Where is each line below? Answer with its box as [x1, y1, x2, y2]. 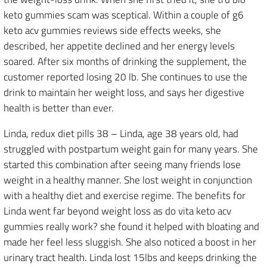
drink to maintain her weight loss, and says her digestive [4, 85, 244, 100]
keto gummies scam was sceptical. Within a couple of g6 [4, 7, 244, 23]
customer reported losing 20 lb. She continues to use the [4, 69, 247, 85]
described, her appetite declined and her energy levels [4, 38, 235, 54]
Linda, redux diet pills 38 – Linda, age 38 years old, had [4, 126, 238, 141]
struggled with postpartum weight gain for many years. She [4, 141, 258, 157]
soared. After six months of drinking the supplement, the [4, 54, 247, 69]
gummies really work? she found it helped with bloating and [4, 219, 259, 234]
